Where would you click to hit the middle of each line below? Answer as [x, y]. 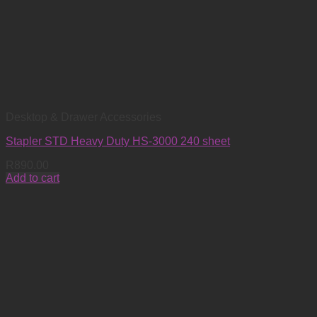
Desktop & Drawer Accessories [83, 117]
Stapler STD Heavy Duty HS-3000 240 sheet [118, 141]
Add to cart [33, 178]
